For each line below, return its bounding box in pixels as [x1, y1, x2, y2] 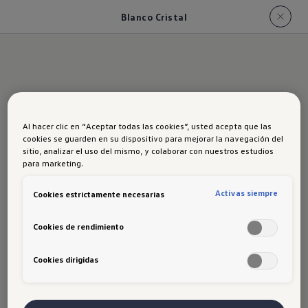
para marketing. [23, 157, 84, 169]
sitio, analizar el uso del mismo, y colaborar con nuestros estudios [23, 145, 274, 157]
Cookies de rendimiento [33, 221, 124, 232]
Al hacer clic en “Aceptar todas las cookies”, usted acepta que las [23, 120, 272, 132]
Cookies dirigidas [33, 253, 99, 265]
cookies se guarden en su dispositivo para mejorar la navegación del [23, 133, 284, 144]
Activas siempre [215, 188, 278, 199]
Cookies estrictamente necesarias [33, 188, 165, 199]
